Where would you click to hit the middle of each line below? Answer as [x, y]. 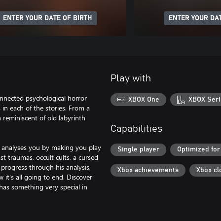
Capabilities [136, 129]
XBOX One [144, 99]
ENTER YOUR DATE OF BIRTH [47, 18]
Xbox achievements [148, 170]
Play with [131, 78]
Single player [138, 150]
